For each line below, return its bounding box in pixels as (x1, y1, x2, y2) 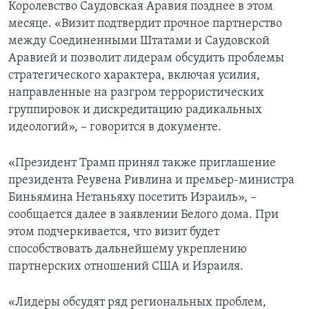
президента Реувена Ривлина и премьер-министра (8, 174, 295, 188)
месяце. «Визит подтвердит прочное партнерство (8, 17, 282, 31)
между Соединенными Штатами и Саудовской (8, 34, 270, 48)
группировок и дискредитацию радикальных (8, 103, 262, 117)
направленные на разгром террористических (8, 86, 264, 100)
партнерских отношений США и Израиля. (8, 260, 243, 274)
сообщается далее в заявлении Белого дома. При (8, 208, 279, 222)
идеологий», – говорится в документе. (8, 121, 221, 134)
